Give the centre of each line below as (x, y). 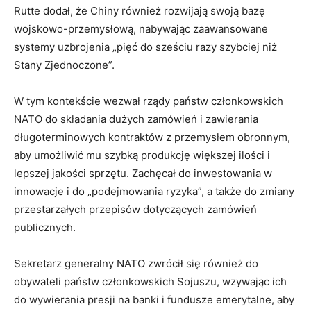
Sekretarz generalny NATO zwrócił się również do (136, 264)
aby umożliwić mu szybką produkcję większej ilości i (142, 155)
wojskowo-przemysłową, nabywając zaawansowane (141, 29)
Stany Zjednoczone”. (64, 65)
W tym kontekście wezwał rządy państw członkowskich (149, 101)
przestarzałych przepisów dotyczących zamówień (135, 210)
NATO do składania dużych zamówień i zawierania (136, 119)
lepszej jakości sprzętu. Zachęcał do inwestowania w (143, 174)
